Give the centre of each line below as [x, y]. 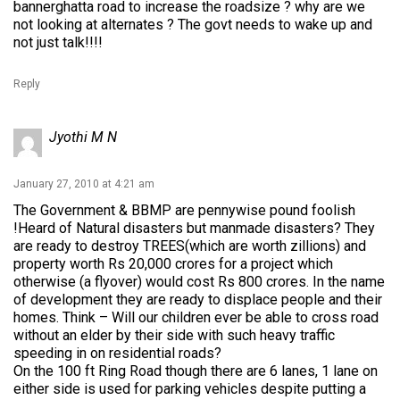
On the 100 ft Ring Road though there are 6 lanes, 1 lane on [196, 371]
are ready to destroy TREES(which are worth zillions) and [190, 246]
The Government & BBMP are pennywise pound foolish [184, 210]
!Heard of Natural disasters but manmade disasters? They [194, 228]
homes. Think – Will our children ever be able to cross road [196, 317]
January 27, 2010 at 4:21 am [84, 184]
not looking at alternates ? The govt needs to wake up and [193, 25]
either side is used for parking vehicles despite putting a [190, 389]
